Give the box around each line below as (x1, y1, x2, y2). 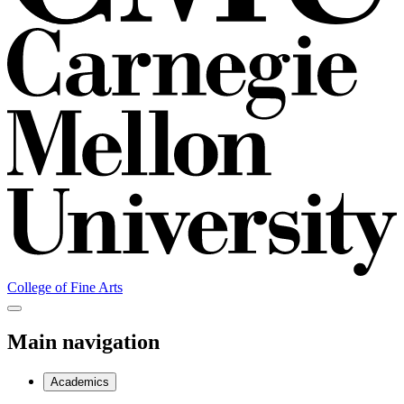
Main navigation (7, 330, 160, 354)
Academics (50, 375, 109, 390)
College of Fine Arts (7, 280, 123, 296)
